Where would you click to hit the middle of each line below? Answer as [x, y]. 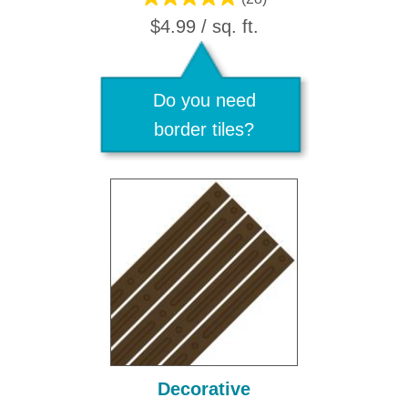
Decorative [204, 389]
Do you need [204, 100]
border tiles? [204, 129]
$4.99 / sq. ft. [204, 26]
